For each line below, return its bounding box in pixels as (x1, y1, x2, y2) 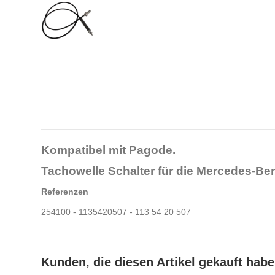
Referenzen (41, 186, 88, 196)
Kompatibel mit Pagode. (41, 143, 176, 157)
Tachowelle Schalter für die (41, 164, 196, 177)
